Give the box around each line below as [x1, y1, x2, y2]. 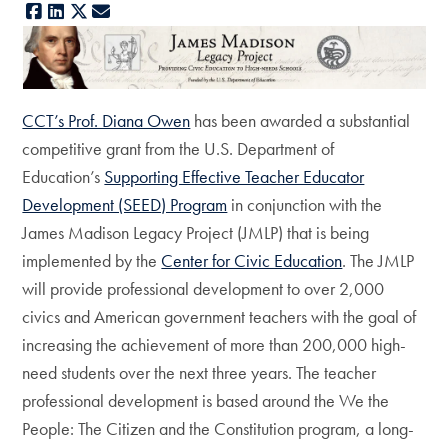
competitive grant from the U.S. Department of [22, 137, 335, 160]
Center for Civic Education [161, 249, 343, 272]
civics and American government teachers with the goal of [22, 305, 417, 328]
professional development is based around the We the [22, 389, 390, 412]
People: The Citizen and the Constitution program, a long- [22, 417, 415, 440]
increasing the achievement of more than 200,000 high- [22, 333, 407, 356]
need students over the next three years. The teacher [22, 361, 377, 384]
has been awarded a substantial [190, 109, 411, 132]
